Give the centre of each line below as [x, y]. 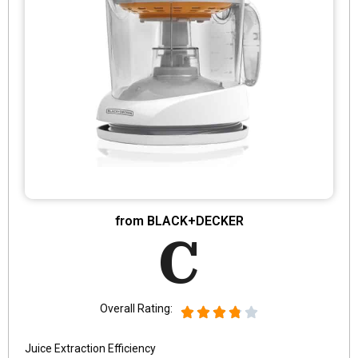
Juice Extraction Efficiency [90, 348]
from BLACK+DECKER [179, 221]
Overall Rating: [136, 308]
